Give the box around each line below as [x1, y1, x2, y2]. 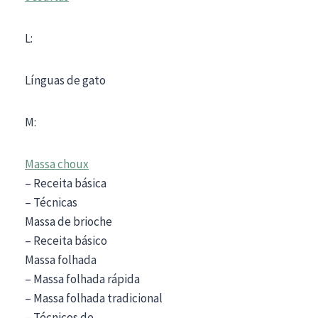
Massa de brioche [25, 213, 112, 229]
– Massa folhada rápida [25, 270, 140, 287]
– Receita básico [25, 232, 107, 248]
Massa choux [25, 155, 89, 172]
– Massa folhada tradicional [25, 290, 163, 306]
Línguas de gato [25, 72, 106, 88]
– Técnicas [25, 194, 77, 210]
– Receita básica [25, 175, 106, 191]
